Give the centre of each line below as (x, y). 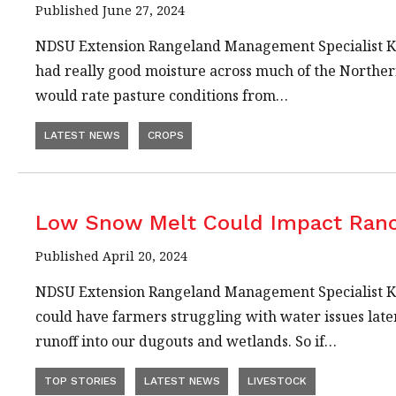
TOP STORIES (80, 381)
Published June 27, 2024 (110, 11)
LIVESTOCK (277, 381)
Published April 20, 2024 (111, 255)
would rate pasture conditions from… (162, 96)
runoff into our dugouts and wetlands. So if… (186, 341)
